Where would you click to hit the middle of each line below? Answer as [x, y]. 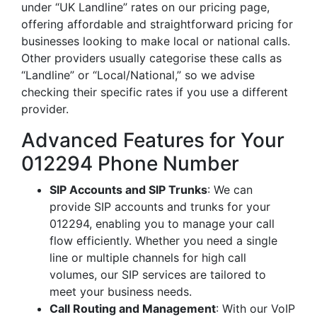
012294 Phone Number [130, 163]
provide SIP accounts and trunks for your [160, 207]
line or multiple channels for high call [148, 258]
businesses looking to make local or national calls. [156, 41]
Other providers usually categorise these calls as [151, 58]
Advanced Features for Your [153, 140]
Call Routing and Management [133, 309]
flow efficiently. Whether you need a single [163, 241]
